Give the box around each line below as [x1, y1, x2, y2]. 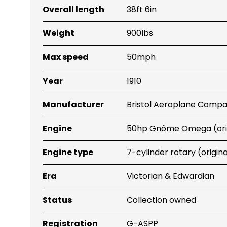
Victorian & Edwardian [127, 170, 214, 182]
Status [43, 194, 72, 206]
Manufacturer [43, 98, 104, 110]
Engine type [43, 146, 93, 158]
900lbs [127, 27, 153, 39]
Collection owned [127, 194, 196, 206]
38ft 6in [127, 3, 157, 15]
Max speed [43, 51, 89, 63]
